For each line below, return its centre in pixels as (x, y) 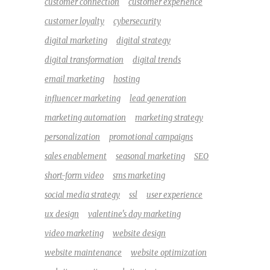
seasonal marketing (150, 156)
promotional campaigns (151, 137)
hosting (127, 79)
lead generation (158, 98)
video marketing (74, 233)
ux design (62, 214)
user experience (174, 195)
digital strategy (143, 40)
